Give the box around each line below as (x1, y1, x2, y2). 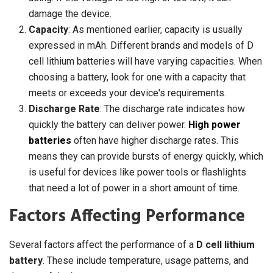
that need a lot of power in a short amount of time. (29, 182, 239, 194)
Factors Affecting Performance (9, 203, 245, 231)
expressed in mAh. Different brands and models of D (29, 40, 253, 52)
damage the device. (29, 8, 112, 20)
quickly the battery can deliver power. (29, 119, 188, 131)
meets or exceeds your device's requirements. (29, 87, 226, 99)
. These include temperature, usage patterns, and (43, 255, 249, 267)
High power (188, 119, 241, 131)
